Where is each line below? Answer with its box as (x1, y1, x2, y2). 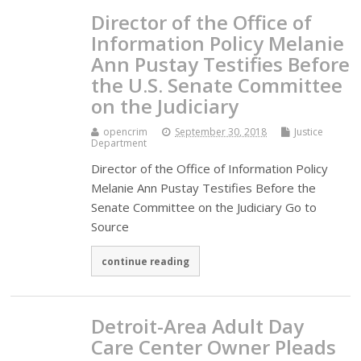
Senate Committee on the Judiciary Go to (91, 199, 317, 216)
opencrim (103, 125, 148, 139)
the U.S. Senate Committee (91, 72, 343, 99)
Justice (294, 125, 324, 139)
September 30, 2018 (175, 125, 268, 139)
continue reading (102, 255, 190, 268)
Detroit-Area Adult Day (91, 312, 305, 339)
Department (91, 136, 147, 151)
